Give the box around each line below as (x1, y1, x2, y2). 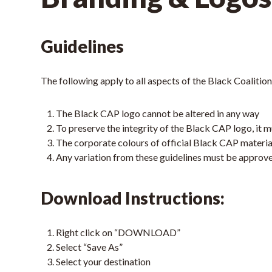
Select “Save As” (56, 241, 123, 253)
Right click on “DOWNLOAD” (56, 226, 183, 238)
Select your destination (56, 256, 151, 267)
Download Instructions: (41, 188, 228, 208)
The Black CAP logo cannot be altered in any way (56, 107, 260, 119)
